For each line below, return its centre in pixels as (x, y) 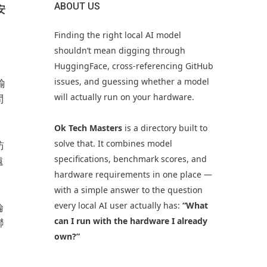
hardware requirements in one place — (133, 174)
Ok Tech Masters (88, 128)
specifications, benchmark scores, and (130, 159)
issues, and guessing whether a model (131, 81)
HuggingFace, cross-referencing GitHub (133, 66)
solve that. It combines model (113, 143)
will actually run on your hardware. (124, 97)
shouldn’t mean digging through (119, 50)
